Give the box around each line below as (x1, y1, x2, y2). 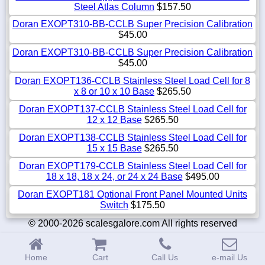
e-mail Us (211, 253, 247, 262)
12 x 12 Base (86, 115, 142, 125)
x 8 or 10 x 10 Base (74, 86, 154, 97)
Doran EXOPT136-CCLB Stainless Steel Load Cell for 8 (15, 76, 250, 86)
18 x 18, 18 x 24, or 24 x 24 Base (46, 172, 183, 182)
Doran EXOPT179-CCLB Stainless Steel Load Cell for (18, 161, 247, 172)
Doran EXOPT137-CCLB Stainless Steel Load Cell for (18, 104, 247, 115)
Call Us (151, 253, 178, 262)
